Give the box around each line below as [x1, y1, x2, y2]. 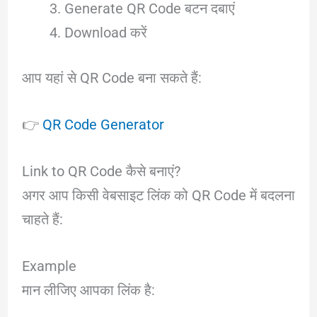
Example [21, 257, 76, 275]
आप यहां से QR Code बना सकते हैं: [21, 69, 202, 86]
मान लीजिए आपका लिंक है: [21, 281, 155, 299]
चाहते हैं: [21, 210, 63, 228]
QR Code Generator [42, 115, 164, 133]
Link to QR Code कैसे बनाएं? [21, 162, 180, 180]
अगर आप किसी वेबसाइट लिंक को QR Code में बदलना [21, 186, 295, 204]
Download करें [64, 23, 147, 41]
